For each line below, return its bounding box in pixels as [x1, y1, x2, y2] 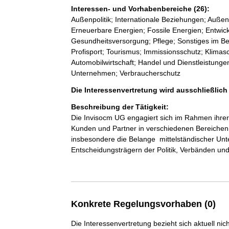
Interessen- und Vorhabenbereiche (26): [71, 5, 210, 13]
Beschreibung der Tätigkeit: [71, 103, 169, 111]
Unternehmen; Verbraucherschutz [71, 69, 180, 77]
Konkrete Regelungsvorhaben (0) [71, 199, 216, 209]
